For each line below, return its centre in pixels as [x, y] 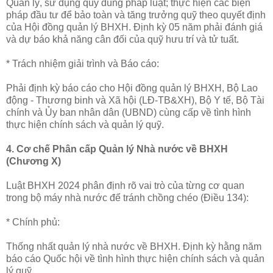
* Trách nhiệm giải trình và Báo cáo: [84, 63]
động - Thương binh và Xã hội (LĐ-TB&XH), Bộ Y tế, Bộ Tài [135, 100]
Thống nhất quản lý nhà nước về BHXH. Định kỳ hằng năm [134, 246]
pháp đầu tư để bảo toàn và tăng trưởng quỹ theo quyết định [136, 15]
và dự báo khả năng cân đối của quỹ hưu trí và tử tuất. [122, 39]
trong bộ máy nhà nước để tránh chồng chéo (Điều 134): [127, 197]
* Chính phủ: [34, 222]
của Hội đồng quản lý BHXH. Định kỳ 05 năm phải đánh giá [134, 27]
